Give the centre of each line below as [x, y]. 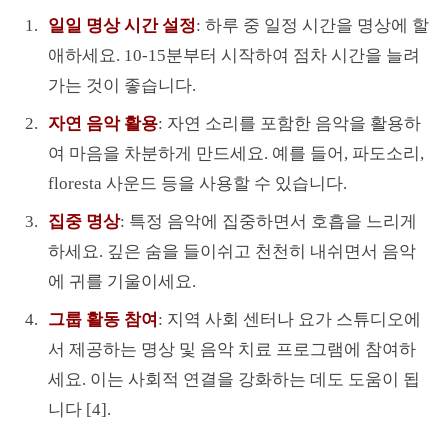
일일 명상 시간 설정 [121, 25]
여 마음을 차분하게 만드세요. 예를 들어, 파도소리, [235, 153]
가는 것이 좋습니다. [121, 85]
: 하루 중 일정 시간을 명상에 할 [312, 25]
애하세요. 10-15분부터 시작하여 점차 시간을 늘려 [233, 55]
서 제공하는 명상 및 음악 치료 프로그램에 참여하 [231, 349]
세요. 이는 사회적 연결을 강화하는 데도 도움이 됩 [233, 379]
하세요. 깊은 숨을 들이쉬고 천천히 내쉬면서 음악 [231, 251]
